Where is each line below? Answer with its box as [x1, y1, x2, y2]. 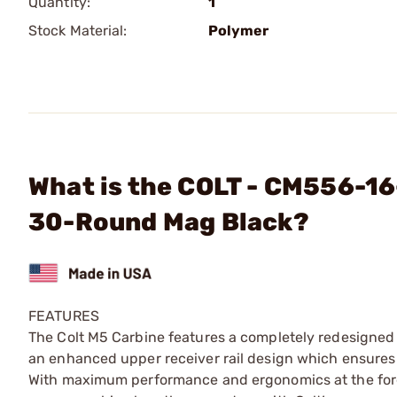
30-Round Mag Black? [28, 207, 309, 237]
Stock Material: [28, 22, 128, 39]
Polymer [208, 22, 269, 39]
